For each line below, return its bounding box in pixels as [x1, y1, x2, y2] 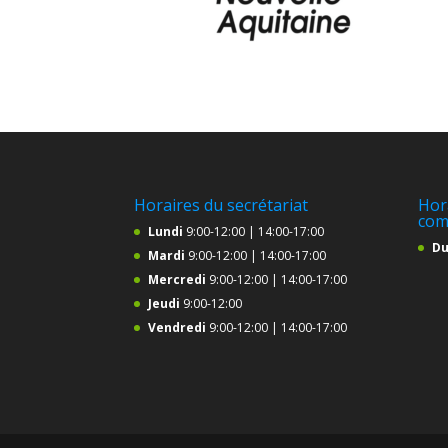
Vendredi [148, 318, 210, 336]
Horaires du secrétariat [134, 193, 309, 216]
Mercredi [148, 270, 210, 288]
